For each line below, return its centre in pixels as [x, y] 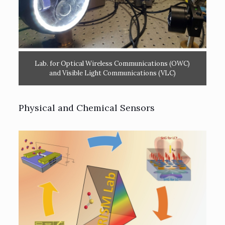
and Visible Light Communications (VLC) [112, 73]
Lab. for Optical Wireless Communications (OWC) [113, 63]
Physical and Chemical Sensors [86, 107]
